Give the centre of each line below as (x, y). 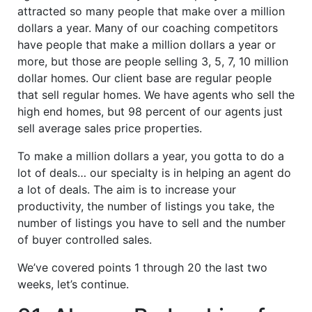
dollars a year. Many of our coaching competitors (148, 28)
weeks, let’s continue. (73, 284)
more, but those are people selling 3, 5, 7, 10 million (153, 61)
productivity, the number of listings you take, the (146, 206)
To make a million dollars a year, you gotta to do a (151, 156)
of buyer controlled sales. (85, 239)
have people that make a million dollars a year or (147, 44)
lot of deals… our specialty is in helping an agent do (154, 172)
